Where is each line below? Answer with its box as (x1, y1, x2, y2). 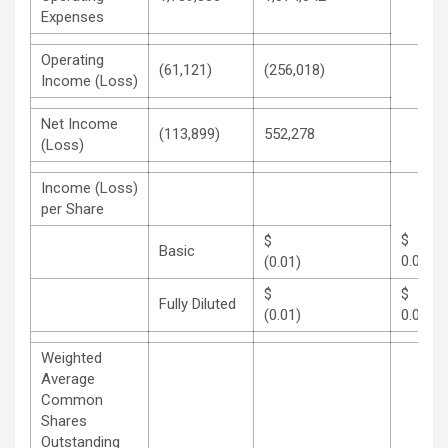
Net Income (41, 114, 118, 133)
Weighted (41, 348, 102, 367)
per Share (41, 199, 104, 218)
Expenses (41, 7, 104, 26)
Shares (41, 411, 87, 430)
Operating (41, 50, 104, 69)
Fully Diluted (159, 294, 236, 313)
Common (41, 390, 103, 409)
